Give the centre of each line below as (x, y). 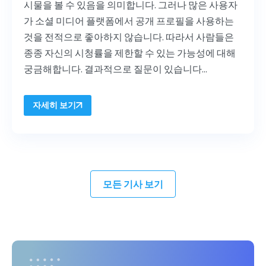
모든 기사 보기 (133, 184)
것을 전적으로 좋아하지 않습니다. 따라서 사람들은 (129, 37)
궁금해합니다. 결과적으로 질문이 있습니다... (115, 69)
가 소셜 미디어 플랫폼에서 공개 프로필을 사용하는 (129, 21)
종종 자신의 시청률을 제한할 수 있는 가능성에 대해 (130, 53)
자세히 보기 (54, 105)
